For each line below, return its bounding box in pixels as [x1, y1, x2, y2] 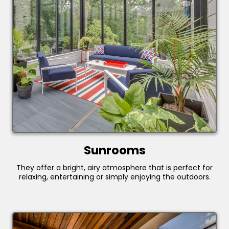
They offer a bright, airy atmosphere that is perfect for [16, 163, 213, 173]
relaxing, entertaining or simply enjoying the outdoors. [18, 172, 211, 182]
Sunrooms [83, 142, 146, 159]
